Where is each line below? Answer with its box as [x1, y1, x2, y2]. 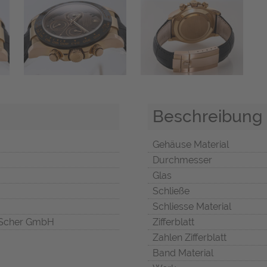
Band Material [153, 247, 213, 259]
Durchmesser [153, 154, 212, 166]
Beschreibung [153, 106, 262, 127]
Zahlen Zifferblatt [153, 232, 226, 244]
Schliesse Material [153, 201, 231, 213]
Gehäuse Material [153, 139, 229, 151]
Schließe [153, 185, 190, 197]
